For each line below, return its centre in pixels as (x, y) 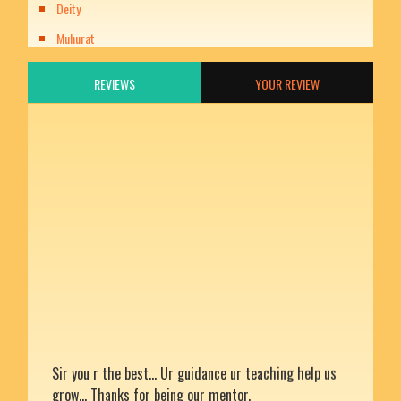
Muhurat (76, 38)
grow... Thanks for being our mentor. (152, 377)
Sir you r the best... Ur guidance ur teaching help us (195, 356)
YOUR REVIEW (287, 83)
